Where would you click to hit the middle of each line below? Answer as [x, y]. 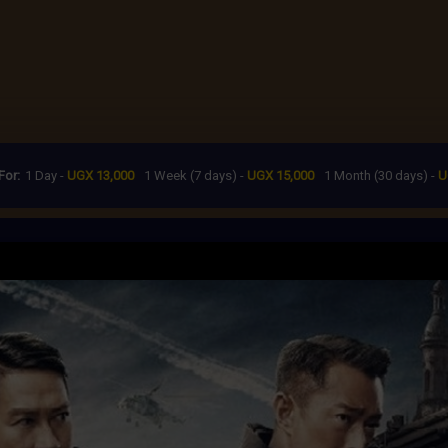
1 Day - [46, 175]
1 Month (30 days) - [381, 175]
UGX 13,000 [100, 175]
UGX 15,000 [280, 175]
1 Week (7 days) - [195, 175]
